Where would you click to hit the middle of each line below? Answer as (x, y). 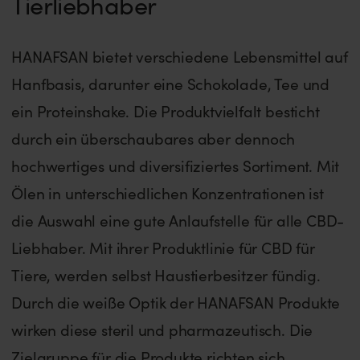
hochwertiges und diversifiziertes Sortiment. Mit (176, 165)
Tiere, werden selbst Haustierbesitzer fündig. (166, 274)
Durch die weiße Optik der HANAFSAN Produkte (176, 302)
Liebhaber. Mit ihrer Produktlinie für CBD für (163, 247)
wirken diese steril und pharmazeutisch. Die (162, 329)
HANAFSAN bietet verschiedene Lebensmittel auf (180, 56)
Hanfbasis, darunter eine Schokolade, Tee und (170, 83)
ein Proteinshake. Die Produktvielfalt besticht (166, 110)
